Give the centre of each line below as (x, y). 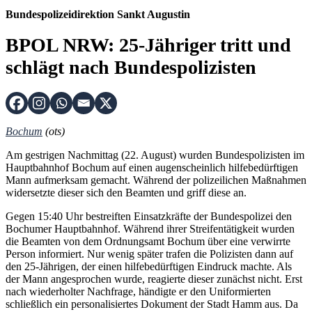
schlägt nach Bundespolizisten (131, 67)
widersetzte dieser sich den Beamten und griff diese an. (126, 192)
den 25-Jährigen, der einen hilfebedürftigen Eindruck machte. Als (149, 266)
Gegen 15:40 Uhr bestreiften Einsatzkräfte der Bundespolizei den (149, 216)
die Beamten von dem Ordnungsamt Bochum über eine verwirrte (148, 241)
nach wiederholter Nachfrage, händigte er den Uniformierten (138, 291)
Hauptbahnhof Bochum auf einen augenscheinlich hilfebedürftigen (152, 167)
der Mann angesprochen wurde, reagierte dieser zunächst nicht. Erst (154, 279)
